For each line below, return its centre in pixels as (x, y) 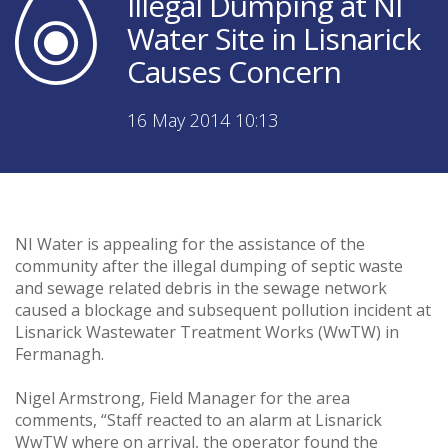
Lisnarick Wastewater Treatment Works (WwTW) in (207, 331)
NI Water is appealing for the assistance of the (190, 243)
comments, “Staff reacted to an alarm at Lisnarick (198, 419)
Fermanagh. (59, 353)
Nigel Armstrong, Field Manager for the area (182, 397)
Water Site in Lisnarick (273, 38)
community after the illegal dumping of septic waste (209, 265)
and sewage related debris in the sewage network (201, 287)
